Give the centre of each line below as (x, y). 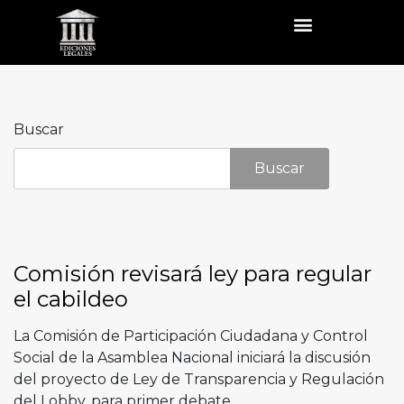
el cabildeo (71, 299)
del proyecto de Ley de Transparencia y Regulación (199, 379)
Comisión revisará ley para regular (193, 274)
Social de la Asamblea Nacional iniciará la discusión (192, 358)
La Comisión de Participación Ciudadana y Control (191, 336)
